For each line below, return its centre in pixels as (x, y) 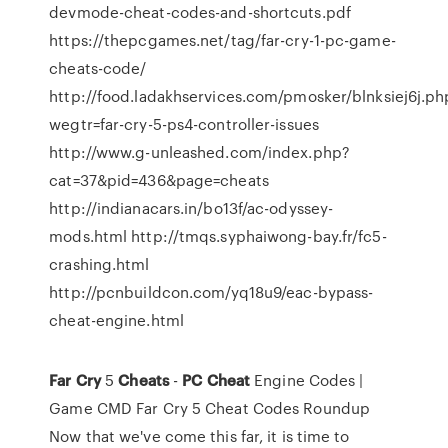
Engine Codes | (307, 380)
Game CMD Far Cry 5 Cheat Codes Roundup (210, 408)
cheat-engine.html (116, 320)
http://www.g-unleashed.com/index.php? (199, 152)
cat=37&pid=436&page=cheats (159, 180)
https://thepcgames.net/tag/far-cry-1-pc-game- (222, 40)
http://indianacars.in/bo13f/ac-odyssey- (191, 208)
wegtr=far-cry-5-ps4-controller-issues (184, 124)
